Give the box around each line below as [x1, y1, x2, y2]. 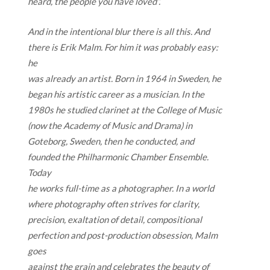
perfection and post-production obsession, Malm [28, 229, 218, 240]
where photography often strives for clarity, [28, 198, 199, 209]
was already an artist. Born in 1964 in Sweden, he [28, 72, 221, 84]
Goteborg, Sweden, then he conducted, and [28, 135, 194, 146]
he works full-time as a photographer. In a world [28, 182, 214, 193]
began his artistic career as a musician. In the [28, 88, 204, 99]
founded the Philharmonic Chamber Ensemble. [28, 151, 209, 162]
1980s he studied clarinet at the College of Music [28, 104, 222, 115]
